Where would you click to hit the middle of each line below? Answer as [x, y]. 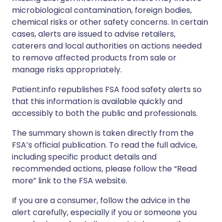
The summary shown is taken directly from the [103, 133]
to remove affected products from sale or [94, 58]
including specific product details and [84, 157]
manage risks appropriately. [67, 70]
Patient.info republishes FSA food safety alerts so [107, 89]
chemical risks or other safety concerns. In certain [110, 22]
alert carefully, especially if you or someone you [104, 212]
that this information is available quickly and [97, 101]
